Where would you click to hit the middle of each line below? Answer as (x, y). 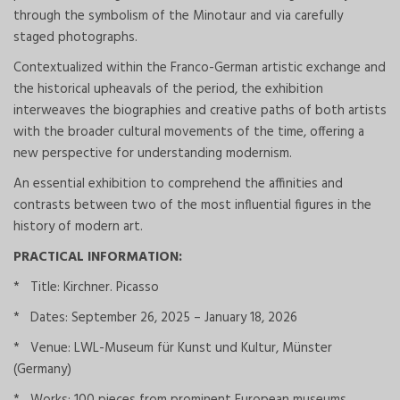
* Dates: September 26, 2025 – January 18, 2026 (155, 317)
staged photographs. (75, 37)
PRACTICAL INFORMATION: (98, 257)
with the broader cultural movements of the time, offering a (189, 132)
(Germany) (42, 369)
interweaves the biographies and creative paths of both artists (200, 110)
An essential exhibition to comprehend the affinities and (178, 183)
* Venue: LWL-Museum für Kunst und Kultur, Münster (173, 348)
